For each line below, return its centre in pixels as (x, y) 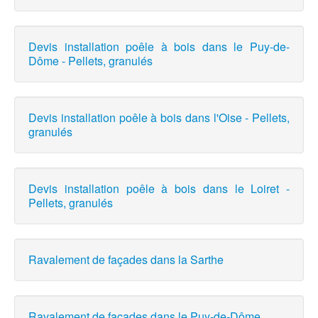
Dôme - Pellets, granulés (91, 61)
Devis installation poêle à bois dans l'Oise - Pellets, (159, 118)
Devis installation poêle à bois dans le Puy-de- (159, 47)
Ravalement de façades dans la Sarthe (126, 260)
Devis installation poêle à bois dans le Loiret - (159, 189)
